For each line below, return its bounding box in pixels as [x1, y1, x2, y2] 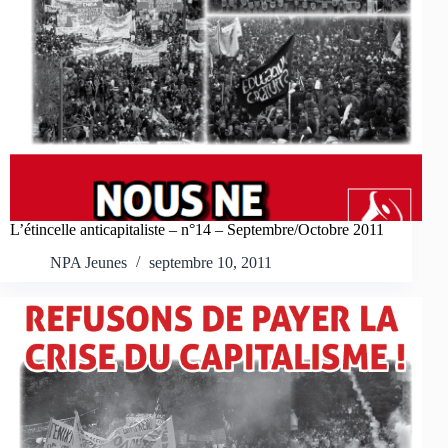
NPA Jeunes [50, 254, 127, 272]
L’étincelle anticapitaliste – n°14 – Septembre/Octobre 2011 [10, 221, 384, 239]
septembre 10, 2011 [149, 254, 272, 272]
